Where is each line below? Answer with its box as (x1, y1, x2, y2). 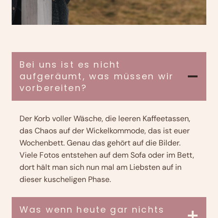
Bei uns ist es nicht (19, 58, 121, 71)
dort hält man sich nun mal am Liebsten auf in (19, 162, 182, 173)
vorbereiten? (19, 82, 87, 94)
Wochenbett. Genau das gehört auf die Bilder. (19, 138, 181, 148)
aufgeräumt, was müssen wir (19, 70, 174, 83)
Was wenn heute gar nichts (19, 203, 164, 216)
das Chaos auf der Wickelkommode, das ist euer (19, 126, 190, 136)
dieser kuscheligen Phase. (19, 174, 111, 185)
